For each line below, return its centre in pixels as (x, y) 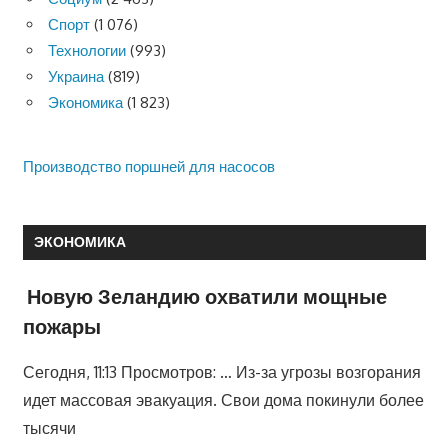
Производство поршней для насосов (148, 166)
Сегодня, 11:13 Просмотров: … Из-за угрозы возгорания (221, 372)
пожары (61, 326)
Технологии (87, 51)
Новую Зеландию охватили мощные (206, 296)
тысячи (49, 428)
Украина (76, 77)
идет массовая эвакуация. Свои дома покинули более (223, 400)
